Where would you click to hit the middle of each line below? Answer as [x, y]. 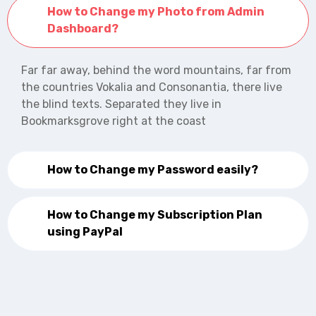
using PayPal [85, 231]
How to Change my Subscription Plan [155, 214]
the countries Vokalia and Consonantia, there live [152, 87]
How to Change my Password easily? [153, 169]
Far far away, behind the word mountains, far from [156, 70]
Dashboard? [83, 28]
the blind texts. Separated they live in [121, 104]
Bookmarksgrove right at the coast [114, 121]
